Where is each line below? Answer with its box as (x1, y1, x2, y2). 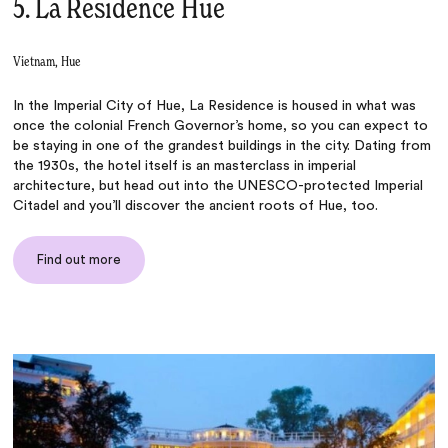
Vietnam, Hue (13, 55, 82, 70)
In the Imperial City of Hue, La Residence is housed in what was (13, 99, 417, 114)
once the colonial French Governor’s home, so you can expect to (13, 119, 429, 134)
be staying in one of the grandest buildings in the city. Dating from (13, 139, 432, 154)
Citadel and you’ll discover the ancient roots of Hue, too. (13, 199, 379, 214)
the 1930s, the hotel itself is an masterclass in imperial (13, 159, 357, 174)
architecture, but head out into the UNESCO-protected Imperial (13, 179, 424, 194)
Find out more (37, 253, 122, 267)
